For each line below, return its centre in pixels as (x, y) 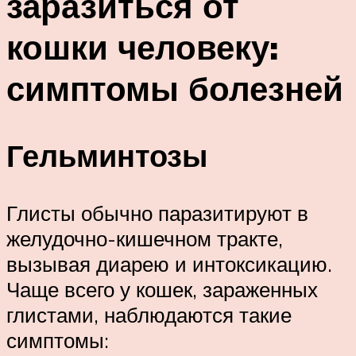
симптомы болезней (175, 88)
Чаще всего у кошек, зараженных (162, 290)
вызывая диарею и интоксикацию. (169, 264)
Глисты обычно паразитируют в (157, 213)
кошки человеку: (142, 46)
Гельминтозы (107, 156)
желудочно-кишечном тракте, (145, 239)
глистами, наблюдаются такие (149, 315)
